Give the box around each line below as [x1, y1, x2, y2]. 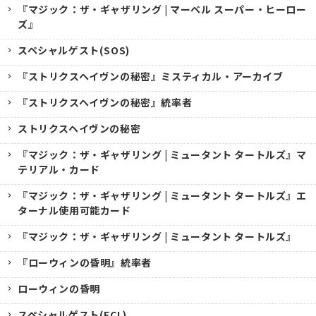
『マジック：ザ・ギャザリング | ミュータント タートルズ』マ [18, 147, 307, 162]
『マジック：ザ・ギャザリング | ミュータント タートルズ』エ [18, 188, 307, 202]
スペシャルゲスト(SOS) [18, 42, 130, 57]
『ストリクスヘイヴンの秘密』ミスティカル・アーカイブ [18, 68, 284, 83]
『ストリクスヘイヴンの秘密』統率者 [18, 95, 193, 109]
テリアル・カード [18, 162, 100, 176]
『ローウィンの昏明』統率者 [18, 255, 152, 269]
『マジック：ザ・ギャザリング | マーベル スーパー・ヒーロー [18, 1, 307, 16]
